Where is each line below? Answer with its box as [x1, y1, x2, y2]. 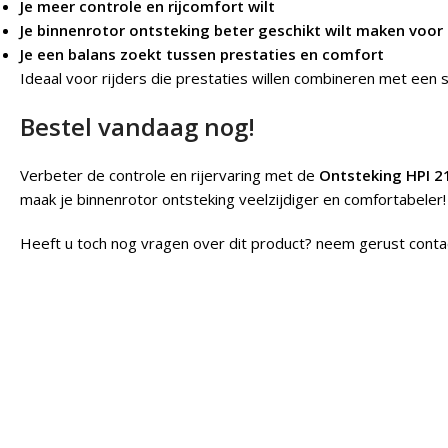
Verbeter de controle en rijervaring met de [20, 164, 319, 185]
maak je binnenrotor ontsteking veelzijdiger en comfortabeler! [20, 188, 446, 209]
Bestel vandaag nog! [20, 109, 255, 143]
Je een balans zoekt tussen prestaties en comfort [20, 43, 384, 64]
